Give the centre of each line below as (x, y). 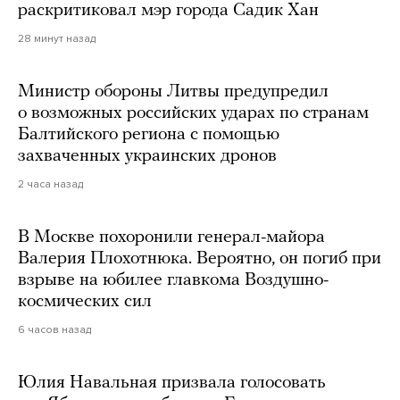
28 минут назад (57, 38)
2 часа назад (50, 183)
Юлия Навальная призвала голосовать (172, 383)
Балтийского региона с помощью (149, 134)
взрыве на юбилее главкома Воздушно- (173, 280)
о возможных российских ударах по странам (193, 113)
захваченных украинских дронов (147, 156)
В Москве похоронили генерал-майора (171, 237)
